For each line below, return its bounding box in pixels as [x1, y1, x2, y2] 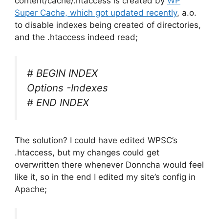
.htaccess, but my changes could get [15, 148, 159, 158]
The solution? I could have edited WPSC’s [15, 135, 177, 146]
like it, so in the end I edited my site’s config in [15, 172, 196, 182]
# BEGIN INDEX [27, 66, 98, 79]
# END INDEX [27, 96, 89, 109]
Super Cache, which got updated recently [15, 8, 177, 18]
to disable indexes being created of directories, [15, 20, 201, 30]
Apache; [15, 184, 47, 195]
